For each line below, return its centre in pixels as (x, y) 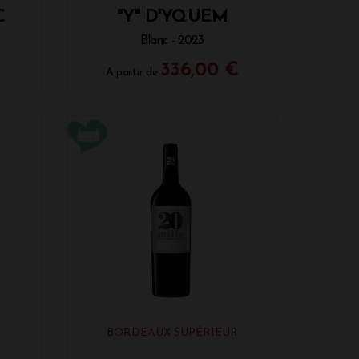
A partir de (133, 72)
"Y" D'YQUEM (172, 17)
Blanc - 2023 (172, 40)
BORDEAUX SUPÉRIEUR (172, 333)
